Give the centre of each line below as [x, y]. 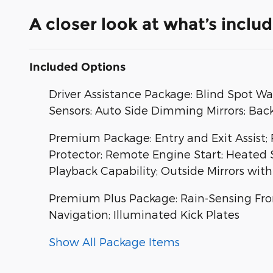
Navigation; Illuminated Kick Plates [144, 214]
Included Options [77, 67]
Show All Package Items [114, 241]
